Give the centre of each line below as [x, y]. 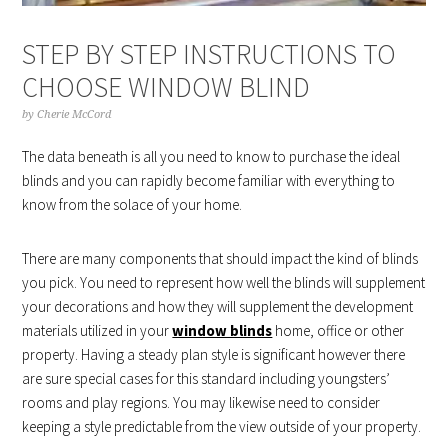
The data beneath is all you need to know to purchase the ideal [211, 156]
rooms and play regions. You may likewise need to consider [201, 402]
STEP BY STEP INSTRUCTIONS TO [209, 53]
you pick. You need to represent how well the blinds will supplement [224, 282]
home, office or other [338, 330]
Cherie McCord [74, 114]
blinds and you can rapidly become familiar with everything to [209, 180]
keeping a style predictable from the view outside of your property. [222, 426]
